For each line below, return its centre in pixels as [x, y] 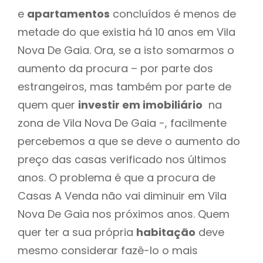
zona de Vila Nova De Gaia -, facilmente [122, 123]
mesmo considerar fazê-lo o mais [108, 250]
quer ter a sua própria [77, 232]
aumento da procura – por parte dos [115, 68]
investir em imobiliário [140, 104]
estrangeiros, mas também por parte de [124, 86]
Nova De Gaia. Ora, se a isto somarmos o [126, 50]
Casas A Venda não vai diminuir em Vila [122, 195]
